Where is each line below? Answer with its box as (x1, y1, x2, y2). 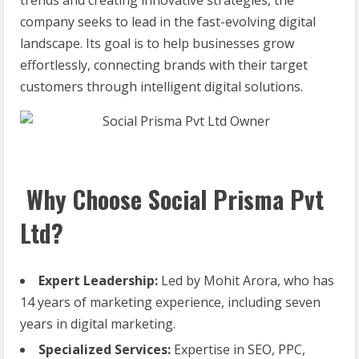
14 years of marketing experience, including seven (20, 292, 321, 311)
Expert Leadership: (38, 271, 158, 289)
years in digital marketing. (20, 314, 175, 333)
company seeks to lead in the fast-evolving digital (20, 12, 316, 30)
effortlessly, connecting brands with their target (20, 55, 308, 74)
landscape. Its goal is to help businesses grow (20, 34, 294, 52)
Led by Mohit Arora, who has (158, 271, 334, 289)
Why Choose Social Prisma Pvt (26, 180, 324, 217)
